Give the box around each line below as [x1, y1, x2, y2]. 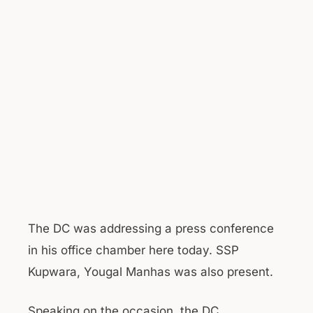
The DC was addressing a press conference [28, 221, 274, 235]
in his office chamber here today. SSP [28, 242, 239, 257]
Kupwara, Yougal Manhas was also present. [28, 264, 273, 279]
